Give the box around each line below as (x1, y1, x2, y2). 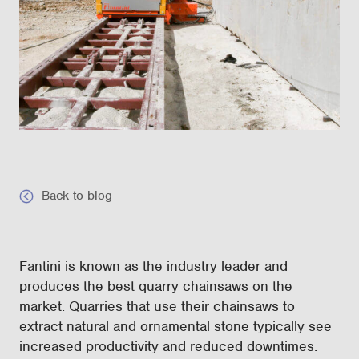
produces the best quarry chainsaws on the (19, 277, 292, 295)
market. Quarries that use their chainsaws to (19, 297, 295, 315)
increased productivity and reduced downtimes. (19, 337, 317, 355)
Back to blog (42, 188, 112, 204)
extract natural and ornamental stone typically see (19, 317, 332, 335)
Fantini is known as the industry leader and (19, 257, 288, 275)
